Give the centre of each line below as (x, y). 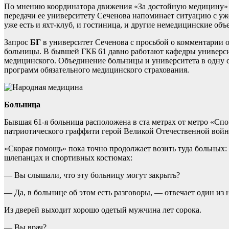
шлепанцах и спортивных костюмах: (68, 158)
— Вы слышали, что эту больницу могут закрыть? (92, 175)
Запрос (17, 42)
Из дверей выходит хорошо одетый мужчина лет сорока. (103, 210)
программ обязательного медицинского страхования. (97, 70)
